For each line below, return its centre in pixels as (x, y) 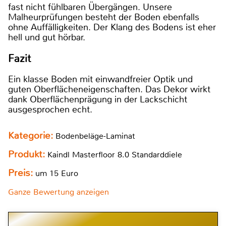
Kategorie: (32, 135)
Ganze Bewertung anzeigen (59, 192)
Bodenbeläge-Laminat (95, 136)
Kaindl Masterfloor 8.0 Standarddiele (115, 154)
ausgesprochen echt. (50, 109)
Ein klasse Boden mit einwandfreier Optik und (100, 79)
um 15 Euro (55, 173)
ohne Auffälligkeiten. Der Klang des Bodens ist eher (112, 27)
